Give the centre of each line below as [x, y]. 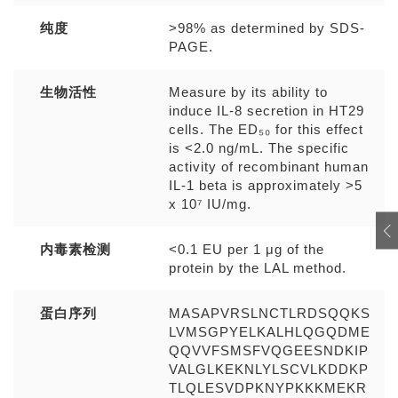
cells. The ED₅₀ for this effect [266, 129]
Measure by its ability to [248, 92]
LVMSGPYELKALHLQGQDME [270, 332]
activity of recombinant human [269, 167]
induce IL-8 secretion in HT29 [267, 111]
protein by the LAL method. [258, 268]
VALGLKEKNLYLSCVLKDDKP [269, 369]
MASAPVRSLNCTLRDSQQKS [270, 313]
